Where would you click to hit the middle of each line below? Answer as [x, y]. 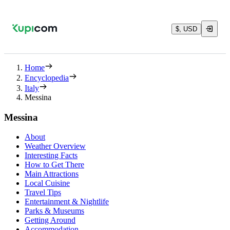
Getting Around [50, 220]
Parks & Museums [54, 211]
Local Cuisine [47, 183]
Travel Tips [43, 193]
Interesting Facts [51, 156]
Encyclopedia [47, 78]
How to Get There [54, 165]
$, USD [186, 29]
